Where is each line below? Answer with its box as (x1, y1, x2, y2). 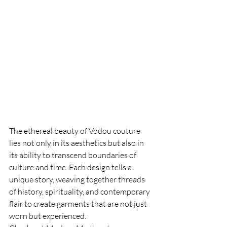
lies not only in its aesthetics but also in (9, 137, 145, 148)
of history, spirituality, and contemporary (9, 186, 152, 197)
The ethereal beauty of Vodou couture (9, 125, 142, 136)
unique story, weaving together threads (9, 174, 146, 184)
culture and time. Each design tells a (9, 162, 133, 172)
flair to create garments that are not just (9, 198, 148, 209)
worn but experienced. (9, 210, 86, 221)
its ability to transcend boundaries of (9, 149, 138, 160)
